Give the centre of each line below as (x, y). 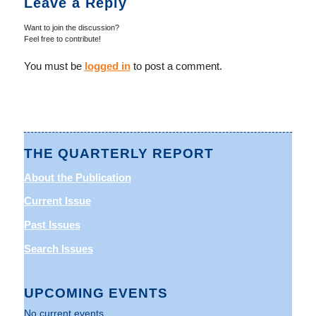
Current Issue (57, 201)
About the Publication (77, 177)
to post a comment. (176, 66)
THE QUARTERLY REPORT (119, 153)
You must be (54, 66)
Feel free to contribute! (62, 39)
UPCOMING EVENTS (96, 293)
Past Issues (52, 225)
